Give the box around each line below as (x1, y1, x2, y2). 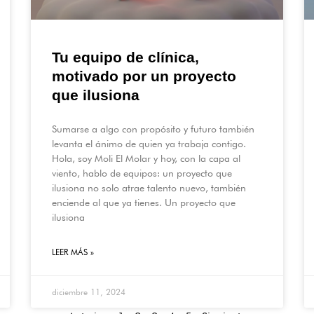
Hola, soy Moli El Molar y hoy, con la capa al (52, 152, 240, 164)
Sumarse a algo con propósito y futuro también (52, 123, 254, 135)
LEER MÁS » (52, 246, 94, 257)
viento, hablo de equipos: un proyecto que (52, 167, 232, 179)
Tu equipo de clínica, (52, 48, 199, 65)
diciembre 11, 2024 (52, 286, 125, 297)
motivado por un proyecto (52, 67, 236, 84)
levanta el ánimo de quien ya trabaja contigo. (52, 137, 246, 149)
